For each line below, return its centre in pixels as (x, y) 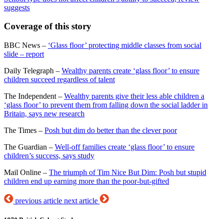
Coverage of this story (48, 26)
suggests (17, 7)
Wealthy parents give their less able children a (134, 96)
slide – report (24, 54)
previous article (39, 201)
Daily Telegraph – (33, 71)
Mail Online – (26, 173)
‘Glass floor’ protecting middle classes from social (125, 45)
